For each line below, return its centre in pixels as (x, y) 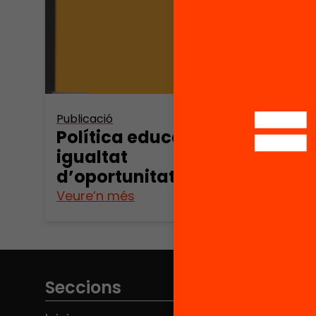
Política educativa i (141, 137)
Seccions (83, 287)
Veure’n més (96, 195)
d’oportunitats (121, 176)
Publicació (85, 119)
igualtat (92, 157)
